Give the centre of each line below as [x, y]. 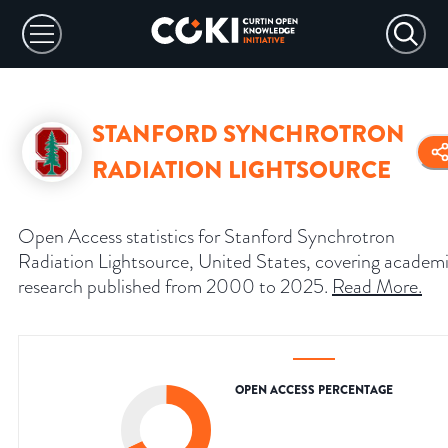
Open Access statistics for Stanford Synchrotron [206, 236]
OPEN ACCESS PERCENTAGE [314, 390]
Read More [375, 286]
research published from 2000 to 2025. [173, 286]
